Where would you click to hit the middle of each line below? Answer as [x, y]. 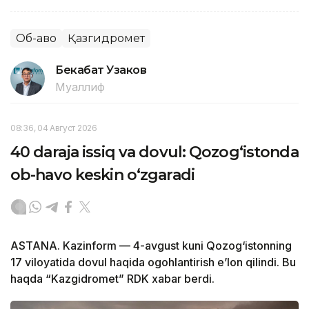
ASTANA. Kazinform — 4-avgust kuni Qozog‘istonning [151, 245]
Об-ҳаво [36, 38]
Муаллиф [80, 87]
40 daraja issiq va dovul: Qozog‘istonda [154, 152]
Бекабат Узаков [101, 70]
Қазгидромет [106, 38]
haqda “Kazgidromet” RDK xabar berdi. [112, 278]
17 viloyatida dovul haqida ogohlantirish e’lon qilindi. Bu [153, 262]
